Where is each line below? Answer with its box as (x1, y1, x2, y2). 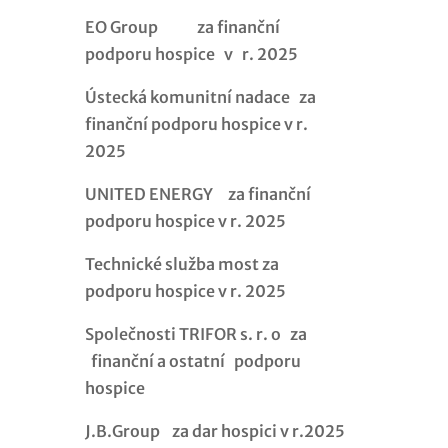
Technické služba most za (84, 253, 279, 274)
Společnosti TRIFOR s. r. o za (84, 323, 307, 344)
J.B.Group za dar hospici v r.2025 (84, 420, 345, 441)
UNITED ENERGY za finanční (84, 183, 311, 204)
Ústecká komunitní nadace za (84, 86, 316, 107)
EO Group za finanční (84, 16, 280, 37)
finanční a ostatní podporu (84, 350, 301, 371)
